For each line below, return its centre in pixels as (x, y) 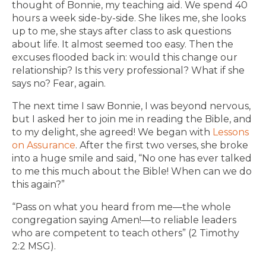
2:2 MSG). (34, 246)
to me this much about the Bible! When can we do (132, 171)
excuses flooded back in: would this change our (125, 57)
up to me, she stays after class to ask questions (121, 31)
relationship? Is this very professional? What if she (128, 70)
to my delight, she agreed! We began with (112, 132)
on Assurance (44, 145)
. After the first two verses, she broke (162, 145)
